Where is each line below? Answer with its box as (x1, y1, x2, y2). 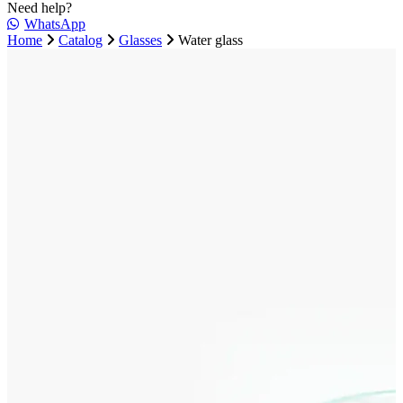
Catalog (58, 31, 103, 48)
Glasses (119, 31, 162, 48)
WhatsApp (24, 15, 85, 31)
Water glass (178, 31, 243, 48)
